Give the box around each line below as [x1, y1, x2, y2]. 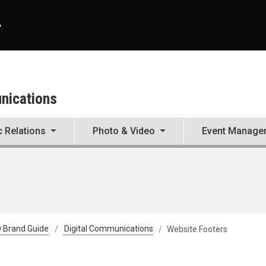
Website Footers [167, 224, 228, 234]
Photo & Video [93, 125, 156, 137]
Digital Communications [64, 224, 153, 234]
